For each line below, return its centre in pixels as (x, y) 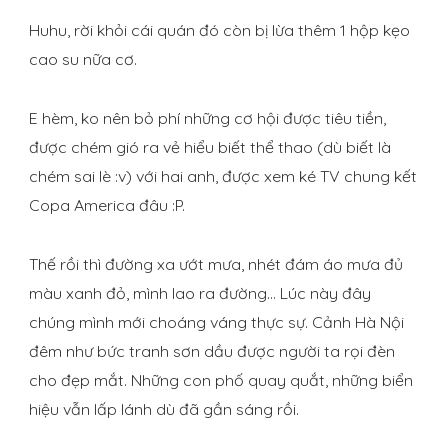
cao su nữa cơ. (83, 59)
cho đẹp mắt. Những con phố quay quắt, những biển (221, 380)
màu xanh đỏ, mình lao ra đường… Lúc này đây (200, 293)
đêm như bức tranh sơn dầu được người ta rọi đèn (212, 351)
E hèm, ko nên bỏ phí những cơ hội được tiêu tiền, (207, 118)
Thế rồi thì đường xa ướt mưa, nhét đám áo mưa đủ (216, 264)
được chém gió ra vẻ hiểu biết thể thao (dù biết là (210, 147)
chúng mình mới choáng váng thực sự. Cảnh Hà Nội (216, 322)
